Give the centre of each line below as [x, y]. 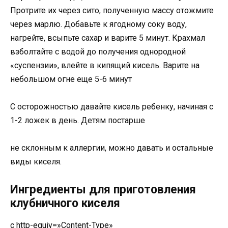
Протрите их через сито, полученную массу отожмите [112, 10]
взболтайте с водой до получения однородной [98, 51]
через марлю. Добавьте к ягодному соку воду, [98, 24]
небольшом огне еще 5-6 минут [71, 79]
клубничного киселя [65, 203]
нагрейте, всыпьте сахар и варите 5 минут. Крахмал [108, 38]
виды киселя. [36, 162]
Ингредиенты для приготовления [103, 189]
